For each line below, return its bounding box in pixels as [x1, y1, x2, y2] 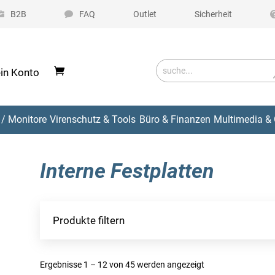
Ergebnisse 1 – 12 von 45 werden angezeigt [39, 260, 204, 270]
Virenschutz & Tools [50, 113, 136, 125]
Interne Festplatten [39, 158, 214, 184]
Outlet [133, 9, 157, 19]
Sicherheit [194, 9, 232, 19]
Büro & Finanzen [139, 113, 211, 125]
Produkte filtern [52, 214, 125, 227]
